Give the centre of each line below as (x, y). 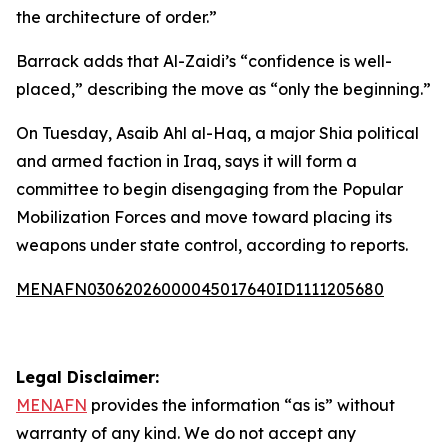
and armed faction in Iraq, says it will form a (186, 161)
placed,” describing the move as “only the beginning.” (223, 89)
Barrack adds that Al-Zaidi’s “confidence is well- (204, 61)
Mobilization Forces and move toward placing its (204, 217)
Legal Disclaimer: (87, 377)
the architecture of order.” (116, 17)
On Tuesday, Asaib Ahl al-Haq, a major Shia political (217, 133)
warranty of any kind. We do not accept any (186, 433)
